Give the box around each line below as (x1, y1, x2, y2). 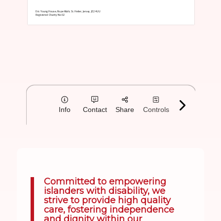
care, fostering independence (44, 204, 175, 216)
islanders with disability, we (44, 185, 166, 197)
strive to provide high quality (44, 195, 171, 206)
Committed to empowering (44, 176, 167, 187)
